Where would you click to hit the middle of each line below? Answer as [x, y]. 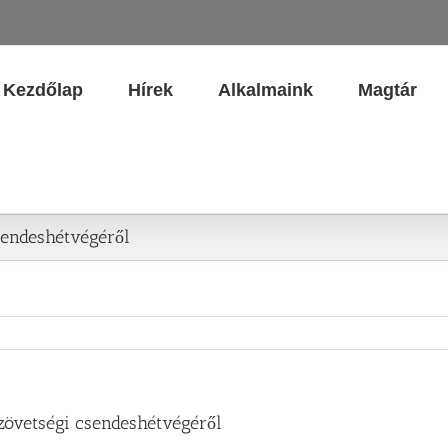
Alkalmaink [265, 89]
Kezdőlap [43, 89]
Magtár [387, 89]
